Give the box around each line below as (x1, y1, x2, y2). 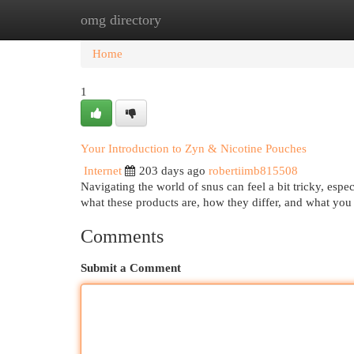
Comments (81, 226, 164, 247)
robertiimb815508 (209, 164, 298, 177)
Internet (84, 164, 122, 177)
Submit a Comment (81, 262, 181, 274)
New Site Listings (158, 13, 244, 26)
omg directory (81, 12, 161, 28)
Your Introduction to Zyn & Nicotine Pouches (81, 142, 307, 155)
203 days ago (139, 164, 205, 177)
